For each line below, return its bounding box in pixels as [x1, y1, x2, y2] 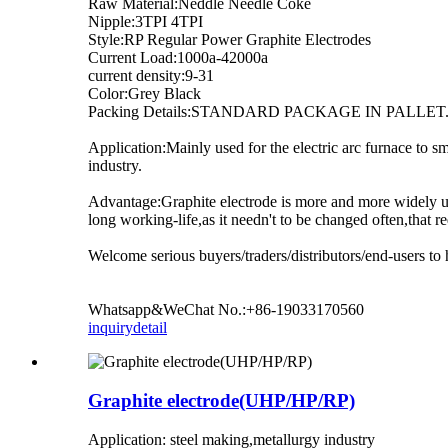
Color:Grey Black [88, 85, 201, 103]
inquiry [88, 319, 133, 337]
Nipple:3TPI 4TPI [88, 13, 203, 31]
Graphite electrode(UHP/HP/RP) [88, 389, 355, 411]
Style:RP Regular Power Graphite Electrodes [88, 31, 371, 49]
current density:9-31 [88, 67, 214, 85]
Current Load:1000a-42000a [88, 49, 268, 67]
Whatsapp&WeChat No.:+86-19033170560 [88, 301, 364, 319]
